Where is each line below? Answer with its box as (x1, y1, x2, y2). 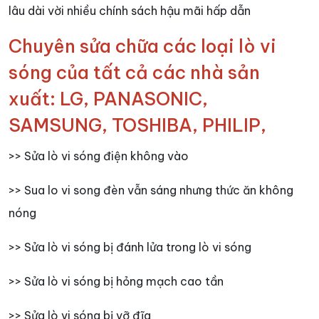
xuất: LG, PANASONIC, (9, 87, 208, 110)
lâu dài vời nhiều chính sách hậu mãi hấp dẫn (9, 3, 251, 18)
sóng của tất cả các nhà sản (9, 61, 260, 84)
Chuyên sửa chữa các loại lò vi (9, 34, 276, 58)
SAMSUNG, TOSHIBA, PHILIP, (9, 113, 266, 137)
